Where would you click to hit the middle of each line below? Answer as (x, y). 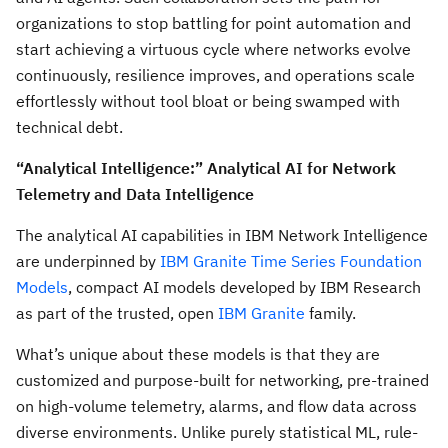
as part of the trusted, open (117, 313)
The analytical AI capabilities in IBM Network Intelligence (222, 235)
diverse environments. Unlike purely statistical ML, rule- (217, 432)
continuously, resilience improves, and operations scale (215, 75)
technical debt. (69, 127)
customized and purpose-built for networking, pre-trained (222, 380)
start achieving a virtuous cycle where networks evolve (213, 49)
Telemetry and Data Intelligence (135, 194)
